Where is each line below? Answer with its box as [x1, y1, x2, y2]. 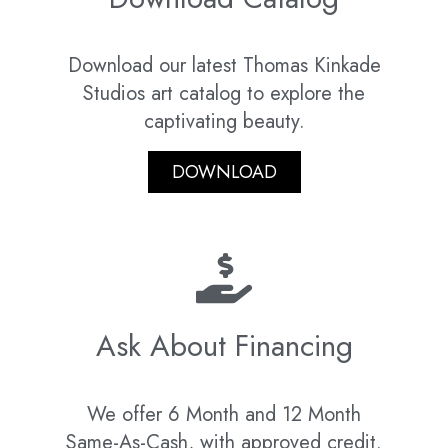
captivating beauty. [143, 107, 305, 137]
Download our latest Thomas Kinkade [67, 51, 381, 81]
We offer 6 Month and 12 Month [87, 400, 361, 430]
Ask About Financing [95, 324, 353, 368]
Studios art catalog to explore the [83, 79, 365, 109]
